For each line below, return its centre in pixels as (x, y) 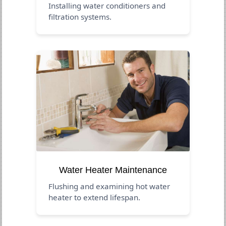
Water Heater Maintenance (113, 170)
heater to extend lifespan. (95, 197)
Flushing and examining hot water (109, 186)
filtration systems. (80, 16)
